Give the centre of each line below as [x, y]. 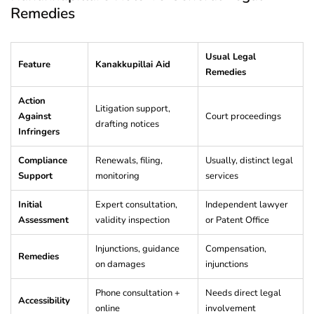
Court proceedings [243, 116]
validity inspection [132, 220]
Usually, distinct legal [249, 160]
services [222, 176]
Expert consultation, [136, 204]
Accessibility [44, 300]
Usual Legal [231, 56]
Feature [34, 64]
